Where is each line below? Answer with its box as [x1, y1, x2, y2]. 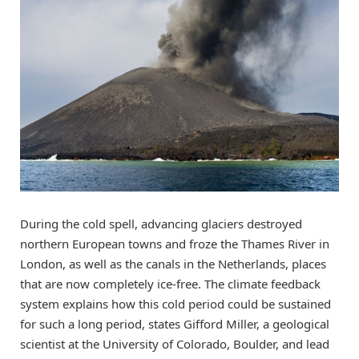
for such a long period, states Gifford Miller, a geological [20, 316, 329, 333]
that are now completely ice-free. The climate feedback [20, 276, 321, 292]
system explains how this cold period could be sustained [20, 296, 331, 313]
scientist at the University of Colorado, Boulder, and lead [20, 336, 329, 353]
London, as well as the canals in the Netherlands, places [20, 256, 326, 272]
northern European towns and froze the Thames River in [20, 236, 329, 252]
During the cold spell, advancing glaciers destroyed [20, 216, 302, 232]
